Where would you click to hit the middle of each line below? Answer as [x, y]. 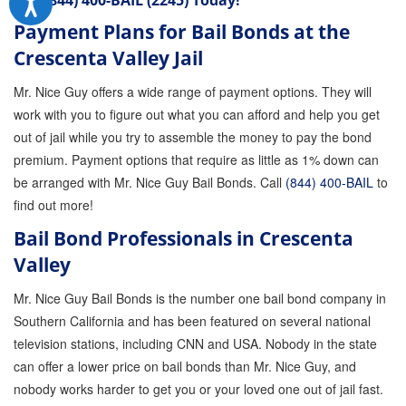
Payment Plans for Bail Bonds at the [182, 32]
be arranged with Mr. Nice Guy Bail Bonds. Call [150, 182]
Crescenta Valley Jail [108, 58]
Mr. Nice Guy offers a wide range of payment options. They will [193, 92]
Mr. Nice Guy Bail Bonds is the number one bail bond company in [200, 298]
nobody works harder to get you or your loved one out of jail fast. [198, 389]
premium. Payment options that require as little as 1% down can [196, 159]
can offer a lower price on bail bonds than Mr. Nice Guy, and [185, 366]
